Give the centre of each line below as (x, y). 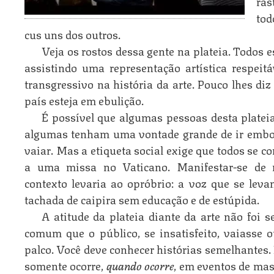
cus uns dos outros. (72, 34)
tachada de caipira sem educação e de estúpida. (142, 199)
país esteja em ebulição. (84, 100)
